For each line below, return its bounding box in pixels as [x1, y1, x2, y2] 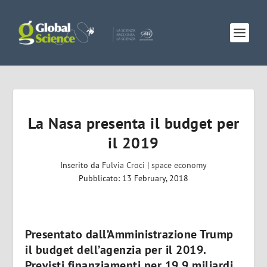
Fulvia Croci [102, 160, 145, 170]
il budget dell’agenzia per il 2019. [25, 242, 206, 257]
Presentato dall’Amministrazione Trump [25, 226, 234, 242]
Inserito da [60, 160, 102, 170]
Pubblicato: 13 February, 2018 [79, 173, 188, 184]
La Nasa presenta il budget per [27, 113, 240, 133]
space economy [151, 160, 207, 170]
